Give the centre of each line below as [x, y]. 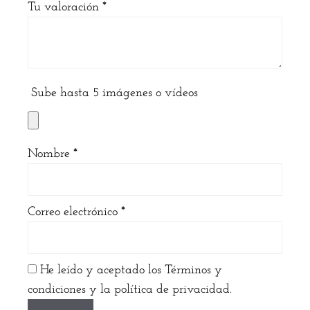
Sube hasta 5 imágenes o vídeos [115, 93]
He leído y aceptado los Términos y [131, 271]
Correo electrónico [74, 212]
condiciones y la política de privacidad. [130, 290]
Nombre [51, 154]
